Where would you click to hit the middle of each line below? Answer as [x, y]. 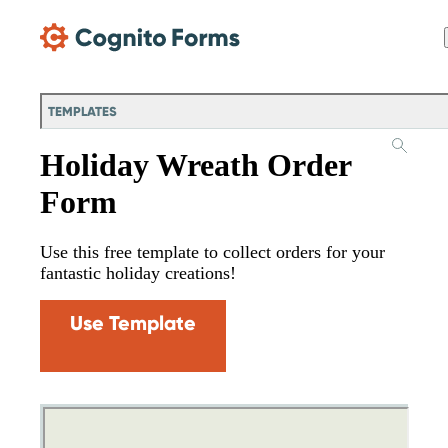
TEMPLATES [82, 111]
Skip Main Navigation [68, 15]
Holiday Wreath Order [195, 165]
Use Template [133, 323]
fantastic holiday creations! [138, 273]
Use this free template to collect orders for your [212, 252]
